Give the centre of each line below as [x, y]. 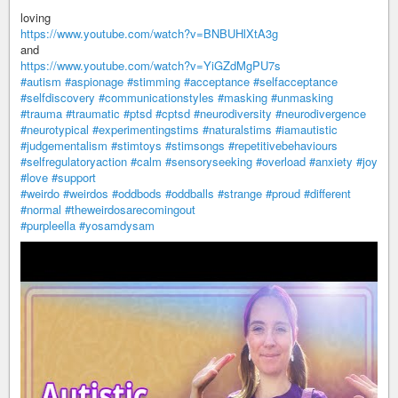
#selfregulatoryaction [74, 161]
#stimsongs [195, 145]
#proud [283, 193]
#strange [240, 193]
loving [36, 17]
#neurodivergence [321, 113]
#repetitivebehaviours [283, 145]
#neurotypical [55, 129]
